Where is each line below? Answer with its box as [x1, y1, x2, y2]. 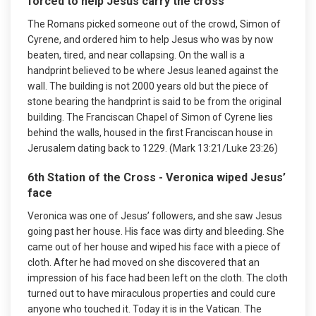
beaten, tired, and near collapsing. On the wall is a [28, 49, 245, 61]
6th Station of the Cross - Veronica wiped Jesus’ [28, 170, 286, 184]
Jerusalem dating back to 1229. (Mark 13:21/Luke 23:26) [28, 142, 278, 154]
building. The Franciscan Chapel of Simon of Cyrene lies [28, 111, 273, 123]
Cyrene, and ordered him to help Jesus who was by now [28, 33, 274, 45]
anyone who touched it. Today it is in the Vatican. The [28, 303, 262, 315]
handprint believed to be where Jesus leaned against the [28, 64, 279, 76]
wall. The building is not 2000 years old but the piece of [28, 80, 269, 92]
